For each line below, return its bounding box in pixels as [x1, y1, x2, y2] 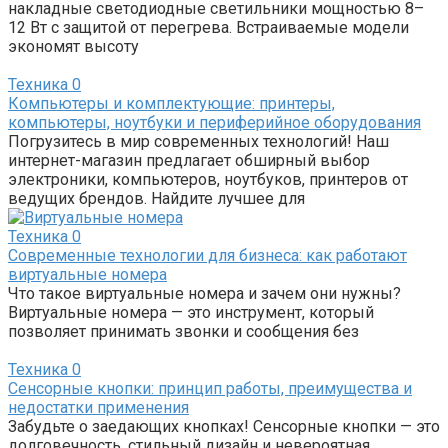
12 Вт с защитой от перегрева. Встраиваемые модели [8, 17, 409, 37]
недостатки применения [8, 397, 189, 417]
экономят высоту [8, 36, 139, 56]
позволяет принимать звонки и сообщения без [8, 321, 359, 341]
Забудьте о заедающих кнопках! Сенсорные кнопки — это [8, 416, 440, 436]
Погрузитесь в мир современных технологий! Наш [8, 131, 389, 151]
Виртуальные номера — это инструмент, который [8, 302, 374, 322]
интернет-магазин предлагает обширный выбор [8, 150, 370, 170]
